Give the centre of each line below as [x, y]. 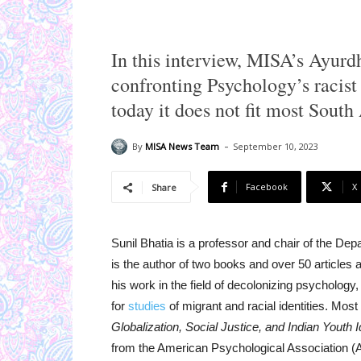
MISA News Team [182, 146]
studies [147, 306]
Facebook [267, 187]
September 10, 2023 [276, 147]
